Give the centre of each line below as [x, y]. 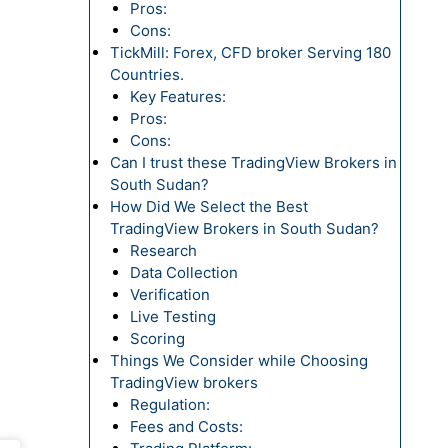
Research [163, 250]
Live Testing [172, 316]
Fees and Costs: [186, 426]
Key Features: [177, 96]
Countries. [148, 74]
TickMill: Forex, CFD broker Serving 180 [250, 52]
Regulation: [171, 404]
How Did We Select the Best [208, 206]
